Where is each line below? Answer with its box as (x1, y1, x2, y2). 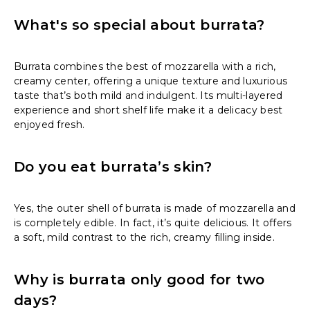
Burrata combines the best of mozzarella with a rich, (14, 60, 276, 73)
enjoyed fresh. (14, 118, 85, 131)
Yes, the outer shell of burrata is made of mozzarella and (14, 202, 296, 215)
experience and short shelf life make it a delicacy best (14, 104, 283, 117)
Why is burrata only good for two (14, 271, 265, 289)
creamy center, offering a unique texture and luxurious (14, 75, 288, 88)
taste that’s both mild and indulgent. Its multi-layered (14, 89, 283, 102)
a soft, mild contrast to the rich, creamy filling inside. (14, 231, 275, 244)
